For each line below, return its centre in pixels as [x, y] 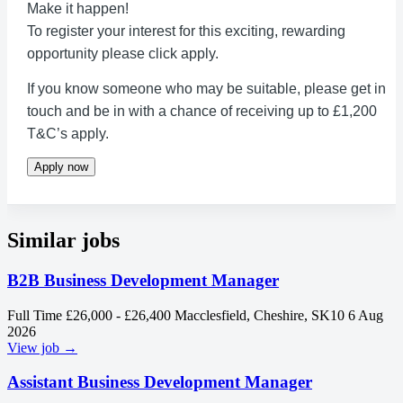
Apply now [61, 167]
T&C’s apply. [68, 134]
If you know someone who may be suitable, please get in [206, 89]
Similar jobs [63, 240]
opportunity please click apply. [123, 54]
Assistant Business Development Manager [160, 382]
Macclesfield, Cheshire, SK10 [260, 315]
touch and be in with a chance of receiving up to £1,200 [202, 111]
